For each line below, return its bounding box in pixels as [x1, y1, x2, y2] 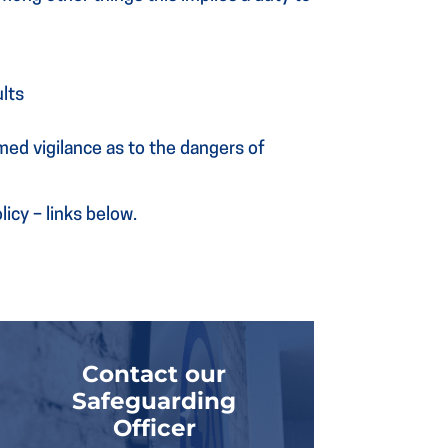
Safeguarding [72, 387, 237, 416]
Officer [112, 414, 196, 443]
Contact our [82, 360, 227, 389]
